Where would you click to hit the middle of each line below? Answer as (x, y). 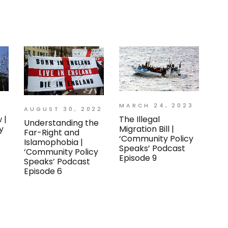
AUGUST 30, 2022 (64, 109)
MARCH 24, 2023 (156, 105)
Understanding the (62, 123)
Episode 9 (138, 158)
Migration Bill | (146, 129)
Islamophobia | (54, 142)
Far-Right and (52, 133)
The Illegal (139, 119)
